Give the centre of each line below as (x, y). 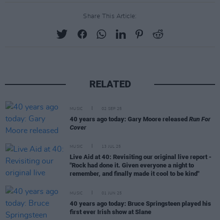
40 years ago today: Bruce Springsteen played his (140, 203)
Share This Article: (110, 16)
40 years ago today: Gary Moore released (129, 119)
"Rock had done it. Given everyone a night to (132, 165)
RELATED (110, 84)
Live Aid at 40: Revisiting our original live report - (141, 157)
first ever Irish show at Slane (110, 212)
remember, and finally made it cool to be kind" (135, 174)
